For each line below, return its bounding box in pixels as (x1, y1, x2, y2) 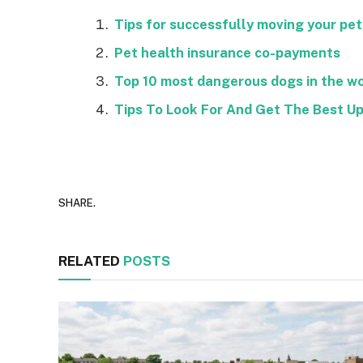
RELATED (58, 253, 123, 270)
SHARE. (58, 196, 96, 209)
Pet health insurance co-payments (114, 44, 340, 61)
